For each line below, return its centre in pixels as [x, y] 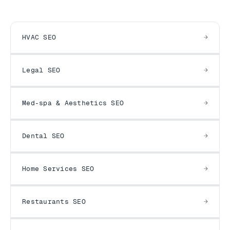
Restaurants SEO [54, 202]
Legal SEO [41, 70]
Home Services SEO [58, 169]
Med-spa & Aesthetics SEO [73, 103]
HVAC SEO [39, 37]
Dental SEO [43, 136]
